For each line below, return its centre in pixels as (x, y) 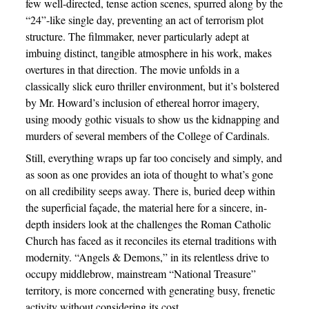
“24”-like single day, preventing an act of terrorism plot (144, 20)
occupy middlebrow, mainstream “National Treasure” (140, 273)
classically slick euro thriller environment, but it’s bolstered (152, 86)
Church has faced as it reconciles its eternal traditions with (151, 240)
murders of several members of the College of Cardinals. (147, 136)
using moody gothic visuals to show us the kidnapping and (152, 119)
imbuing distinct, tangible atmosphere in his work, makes (148, 53)
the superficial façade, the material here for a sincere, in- (146, 207)
